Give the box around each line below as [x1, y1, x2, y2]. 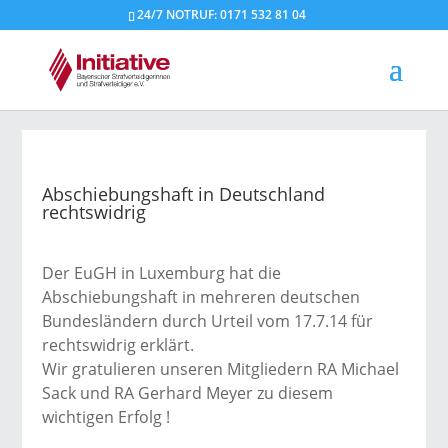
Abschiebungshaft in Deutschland [42, 182, 326, 206]
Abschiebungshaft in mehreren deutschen [42, 286, 361, 308]
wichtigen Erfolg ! [42, 406, 171, 428]
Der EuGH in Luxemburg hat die [42, 262, 282, 284]
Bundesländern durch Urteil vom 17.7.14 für [42, 310, 374, 332]
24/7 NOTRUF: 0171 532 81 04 [137, 6, 307, 23]
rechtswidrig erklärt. [42, 334, 195, 356]
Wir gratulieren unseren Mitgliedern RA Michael [42, 358, 400, 380]
